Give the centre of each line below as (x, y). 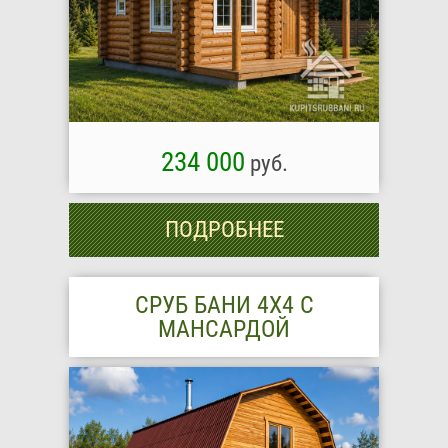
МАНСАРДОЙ (224, 328)
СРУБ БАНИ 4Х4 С (224, 304)
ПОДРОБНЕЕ (224, 229)
